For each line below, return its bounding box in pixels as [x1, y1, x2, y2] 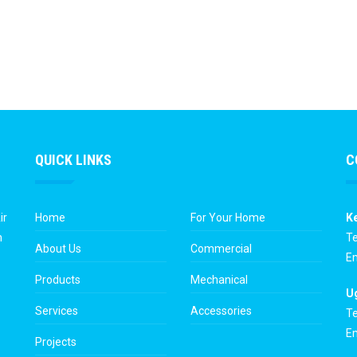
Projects [35, 335, 76, 348]
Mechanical [190, 273, 248, 286]
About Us [35, 242, 81, 255]
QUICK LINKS [35, 151, 112, 168]
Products [35, 273, 80, 286]
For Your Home [190, 211, 265, 224]
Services [35, 304, 78, 317]
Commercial [190, 242, 252, 255]
